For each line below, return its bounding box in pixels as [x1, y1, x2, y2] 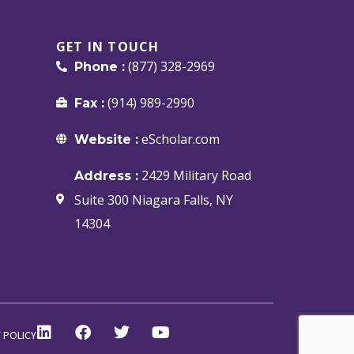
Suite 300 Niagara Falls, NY [73, 190, 233, 209]
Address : [73, 168, 138, 183]
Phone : [73, 58, 125, 74]
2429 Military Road [137, 166, 251, 184]
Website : [73, 131, 138, 147]
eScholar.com [137, 130, 220, 148]
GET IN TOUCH [56, 37, 160, 55]
